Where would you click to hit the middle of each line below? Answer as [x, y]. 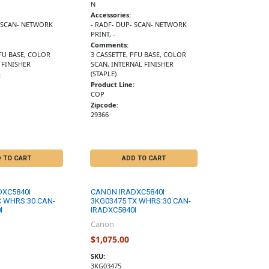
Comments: [110, 44]
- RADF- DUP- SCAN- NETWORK [139, 24]
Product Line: [113, 84]
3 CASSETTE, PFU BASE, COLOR [139, 54]
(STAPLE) [104, 73]
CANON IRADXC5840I [128, 192]
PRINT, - [103, 34]
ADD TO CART [144, 159]
